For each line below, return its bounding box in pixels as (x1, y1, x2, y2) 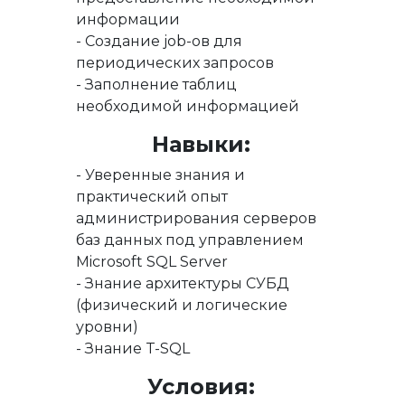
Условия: (146, 373, 255, 400)
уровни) (76, 318, 139, 335)
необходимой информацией (76, 98, 300, 115)
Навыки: (151, 131, 250, 157)
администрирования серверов (76, 210, 317, 227)
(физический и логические (76, 297, 288, 314)
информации (76, 11, 181, 28)
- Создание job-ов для (76, 33, 243, 50)
